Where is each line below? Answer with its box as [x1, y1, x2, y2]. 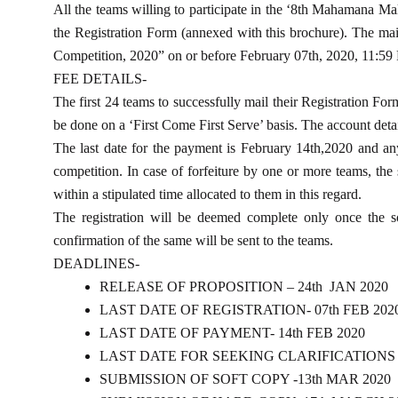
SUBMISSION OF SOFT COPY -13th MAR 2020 [99, 371, 391, 387]
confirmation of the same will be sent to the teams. [53, 233, 333, 249]
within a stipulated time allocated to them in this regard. [53, 187, 362, 203]
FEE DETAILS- [53, 71, 147, 87]
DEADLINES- [53, 256, 139, 272]
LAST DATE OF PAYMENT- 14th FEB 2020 [99, 325, 365, 341]
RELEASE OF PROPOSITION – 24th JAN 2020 [99, 279, 388, 295]
